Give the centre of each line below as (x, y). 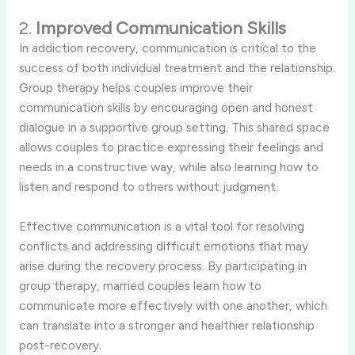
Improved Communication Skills (160, 29)
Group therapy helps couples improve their (136, 88)
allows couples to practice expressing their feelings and (171, 147)
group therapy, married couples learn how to (140, 285)
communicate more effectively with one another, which (173, 305)
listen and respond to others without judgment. (148, 187)
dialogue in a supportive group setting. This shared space (174, 128)
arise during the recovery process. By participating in (162, 265)
